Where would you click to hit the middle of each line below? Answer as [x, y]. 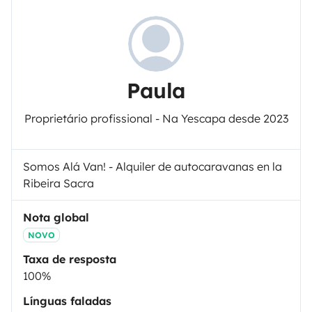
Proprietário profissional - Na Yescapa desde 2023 [156, 118]
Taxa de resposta [70, 259]
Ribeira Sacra [58, 183]
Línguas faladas [67, 301]
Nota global [56, 217]
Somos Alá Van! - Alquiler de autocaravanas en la [153, 166]
